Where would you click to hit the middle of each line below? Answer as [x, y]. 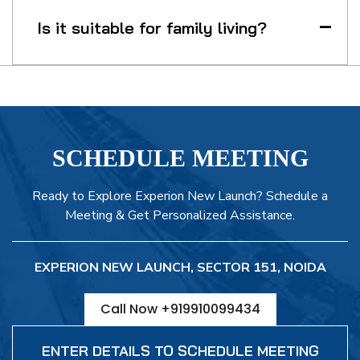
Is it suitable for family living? [152, 27]
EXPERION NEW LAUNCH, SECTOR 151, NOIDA [180, 267]
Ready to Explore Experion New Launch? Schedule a [180, 196]
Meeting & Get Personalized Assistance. [180, 215]
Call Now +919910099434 [180, 309]
